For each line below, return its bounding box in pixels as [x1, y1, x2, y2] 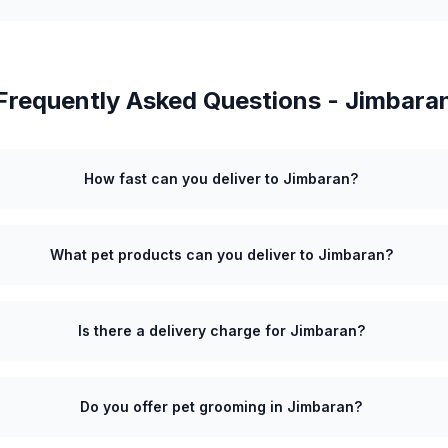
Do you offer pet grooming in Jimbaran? [80, 398, 363, 415]
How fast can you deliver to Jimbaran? [84, 170, 359, 187]
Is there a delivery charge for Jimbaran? [77, 322, 365, 339]
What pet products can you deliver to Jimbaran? [49, 246, 393, 263]
